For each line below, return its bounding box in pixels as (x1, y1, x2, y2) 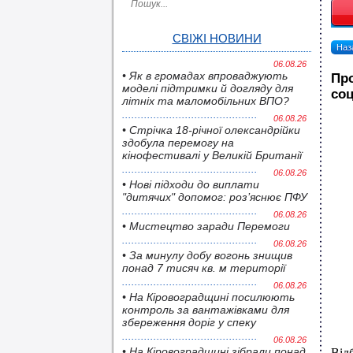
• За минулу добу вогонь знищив (122, 249, 292, 262)
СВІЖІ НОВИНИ (172, 32, 262, 45)
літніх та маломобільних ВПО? (122, 95, 289, 107)
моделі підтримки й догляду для (122, 82, 293, 95)
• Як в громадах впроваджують (122, 69, 288, 82)
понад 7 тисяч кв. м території (122, 262, 285, 274)
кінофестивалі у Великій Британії (122, 149, 302, 162)
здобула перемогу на (122, 136, 234, 149)
